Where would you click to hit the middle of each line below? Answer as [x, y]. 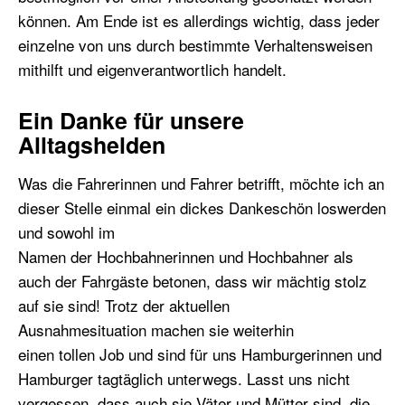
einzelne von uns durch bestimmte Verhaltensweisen [195, 45]
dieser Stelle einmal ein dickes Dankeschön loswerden [202, 208]
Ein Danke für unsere [131, 121]
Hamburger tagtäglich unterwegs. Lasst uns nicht [184, 379]
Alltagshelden [92, 145]
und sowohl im [66, 232]
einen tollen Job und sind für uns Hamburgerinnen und [200, 354]
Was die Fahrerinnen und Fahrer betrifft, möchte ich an [201, 184]
